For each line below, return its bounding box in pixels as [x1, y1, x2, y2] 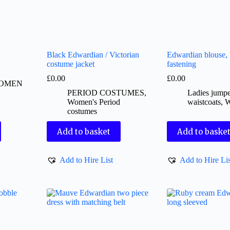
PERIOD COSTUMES [67, 88, 145, 98]
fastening [166, 60, 196, 69]
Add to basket [57, 126, 111, 137]
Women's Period [67, 98, 121, 107]
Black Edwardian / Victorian [47, 50, 140, 60]
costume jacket [47, 60, 95, 69]
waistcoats [187, 98, 221, 107]
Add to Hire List [60, 155, 113, 164]
